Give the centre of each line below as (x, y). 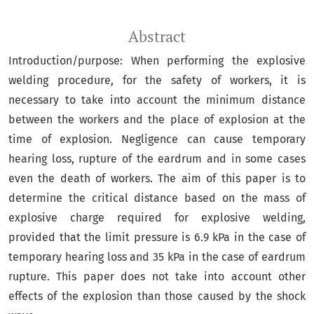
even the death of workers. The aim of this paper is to (157, 178)
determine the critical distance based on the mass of (157, 198)
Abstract (157, 36)
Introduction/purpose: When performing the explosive (157, 61)
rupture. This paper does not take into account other (157, 277)
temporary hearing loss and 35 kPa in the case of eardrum (157, 257)
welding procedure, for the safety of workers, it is (157, 80)
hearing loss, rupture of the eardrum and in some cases (157, 159)
